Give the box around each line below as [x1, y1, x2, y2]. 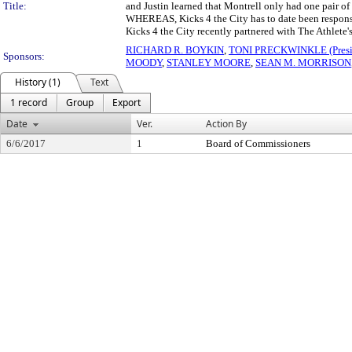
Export [112, 96, 141, 109]
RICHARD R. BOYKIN [126, 44, 224, 56]
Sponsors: [3, 50, 45, 62]
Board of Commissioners [206, 137, 310, 149]
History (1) [15, 75, 60, 89]
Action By [206, 117, 247, 130]
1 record [10, 96, 47, 109]
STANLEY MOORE [167, 57, 251, 68]
